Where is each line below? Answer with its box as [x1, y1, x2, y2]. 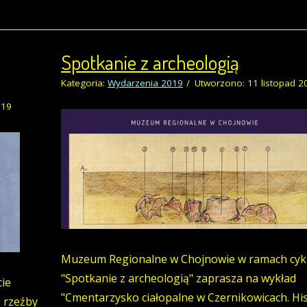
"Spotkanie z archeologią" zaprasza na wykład [61, 271, 296, 286]
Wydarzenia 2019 [108, 77, 183, 90]
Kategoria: [61, 77, 108, 90]
